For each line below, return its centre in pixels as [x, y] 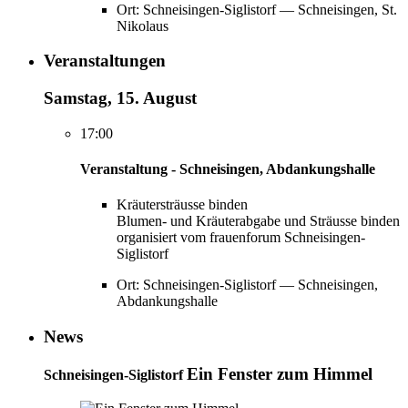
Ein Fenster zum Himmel [280, 373]
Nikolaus [143, 25]
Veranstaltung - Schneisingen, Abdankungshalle [228, 168]
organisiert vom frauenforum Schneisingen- [241, 238]
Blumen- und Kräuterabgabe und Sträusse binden [258, 221]
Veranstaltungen [105, 61]
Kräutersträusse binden [182, 205]
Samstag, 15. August [120, 97]
